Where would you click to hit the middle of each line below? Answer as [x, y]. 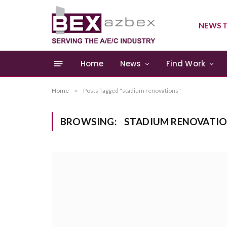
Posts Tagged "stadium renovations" [132, 90]
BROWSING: [90, 121]
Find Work [186, 63]
